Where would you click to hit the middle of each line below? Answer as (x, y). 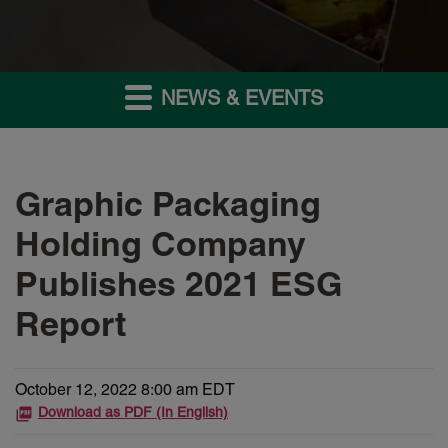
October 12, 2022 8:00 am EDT (125, 391)
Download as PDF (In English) (133, 414)
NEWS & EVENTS (239, 100)
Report (70, 328)
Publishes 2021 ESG (178, 288)
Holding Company (160, 248)
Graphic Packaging (168, 208)
